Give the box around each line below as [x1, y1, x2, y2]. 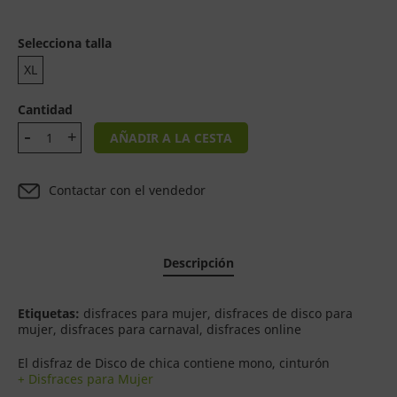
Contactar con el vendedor [49, 181, 206, 198]
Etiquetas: [18, 305, 80, 322]
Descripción [163, 254, 234, 271]
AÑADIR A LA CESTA [110, 129, 232, 146]
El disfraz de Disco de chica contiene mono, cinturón [18, 354, 333, 371]
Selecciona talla [18, 35, 112, 51]
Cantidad [18, 101, 73, 118]
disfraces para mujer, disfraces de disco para [80, 305, 353, 322]
